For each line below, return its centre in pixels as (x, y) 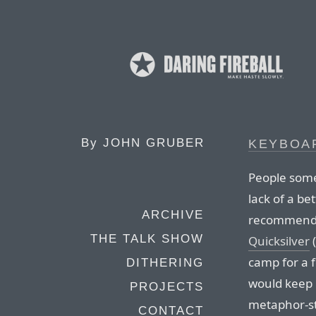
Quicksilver (279, 241)
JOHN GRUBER (154, 143)
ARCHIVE (173, 215)
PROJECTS (167, 287)
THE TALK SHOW (147, 239)
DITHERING (165, 263)
